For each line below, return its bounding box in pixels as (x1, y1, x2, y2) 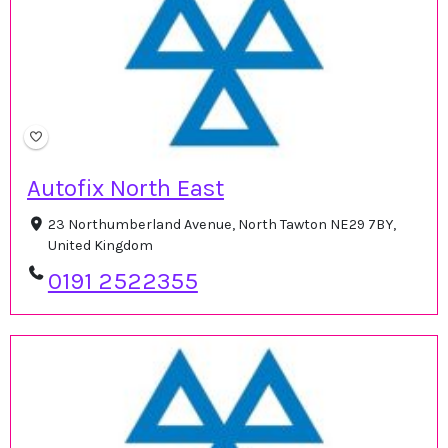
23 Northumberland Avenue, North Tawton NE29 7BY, (47, 216, 396, 233)
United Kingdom (47, 237, 153, 254)
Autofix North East (27, 174, 224, 202)
